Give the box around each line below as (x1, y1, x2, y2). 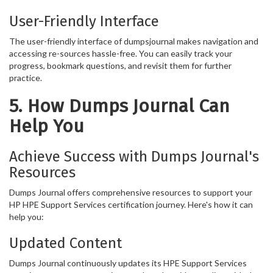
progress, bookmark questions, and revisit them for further (9, 60, 232, 71)
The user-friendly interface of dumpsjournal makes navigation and (9, 35, 258, 46)
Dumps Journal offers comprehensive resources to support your (9, 186, 252, 197)
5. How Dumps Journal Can (9, 94, 230, 117)
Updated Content (9, 234, 122, 252)
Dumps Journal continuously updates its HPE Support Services (9, 257, 247, 268)
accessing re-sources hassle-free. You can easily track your (9, 48, 232, 58)
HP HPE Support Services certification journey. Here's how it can (9, 199, 253, 210)
